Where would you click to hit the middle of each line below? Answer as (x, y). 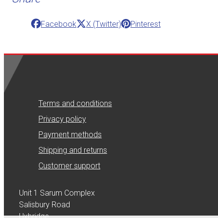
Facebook (59, 24)
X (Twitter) (104, 24)
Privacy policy (63, 119)
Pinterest (146, 24)
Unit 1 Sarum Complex (57, 193)
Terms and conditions (75, 103)
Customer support (70, 165)
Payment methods (70, 134)
